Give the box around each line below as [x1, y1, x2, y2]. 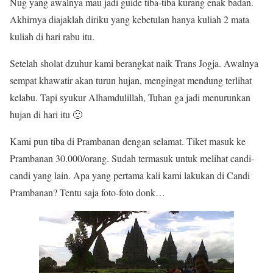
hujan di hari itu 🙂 [10, 108, 82, 121]
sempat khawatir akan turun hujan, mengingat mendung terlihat [10, 74, 252, 87]
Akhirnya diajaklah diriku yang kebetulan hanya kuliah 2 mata [10, 13, 249, 26]
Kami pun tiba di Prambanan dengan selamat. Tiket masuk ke [10, 135, 246, 147]
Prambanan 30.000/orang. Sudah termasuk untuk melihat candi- [10, 152, 254, 165]
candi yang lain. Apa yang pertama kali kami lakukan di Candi [10, 169, 250, 182]
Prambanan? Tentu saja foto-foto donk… [10, 186, 165, 199]
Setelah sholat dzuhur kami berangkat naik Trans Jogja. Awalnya [10, 57, 258, 69]
